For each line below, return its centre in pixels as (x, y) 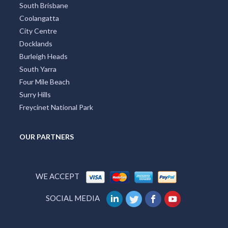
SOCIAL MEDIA (73, 198)
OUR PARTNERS (46, 136)
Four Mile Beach (44, 81)
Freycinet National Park (56, 107)
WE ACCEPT (57, 176)
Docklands (36, 43)
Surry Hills (35, 94)
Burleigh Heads (43, 56)
